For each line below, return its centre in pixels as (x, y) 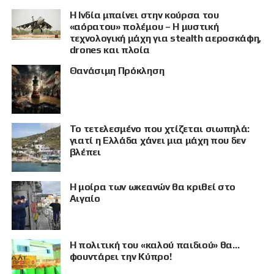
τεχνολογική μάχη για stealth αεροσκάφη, (165, 38)
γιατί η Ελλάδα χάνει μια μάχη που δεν (157, 140)
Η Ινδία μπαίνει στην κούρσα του (144, 15)
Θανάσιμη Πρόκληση (117, 70)
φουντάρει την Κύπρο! (120, 256)
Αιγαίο (85, 198)
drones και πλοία (109, 50)
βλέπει (85, 152)
